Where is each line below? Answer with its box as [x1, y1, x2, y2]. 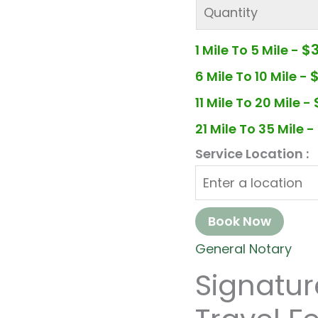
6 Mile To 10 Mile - [194, 67, 310, 85]
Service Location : [194, 144, 309, 163]
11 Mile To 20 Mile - [194, 93, 314, 111]
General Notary [194, 239, 292, 258]
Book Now [207, 212, 271, 230]
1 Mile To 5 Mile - [194, 40, 302, 59]
